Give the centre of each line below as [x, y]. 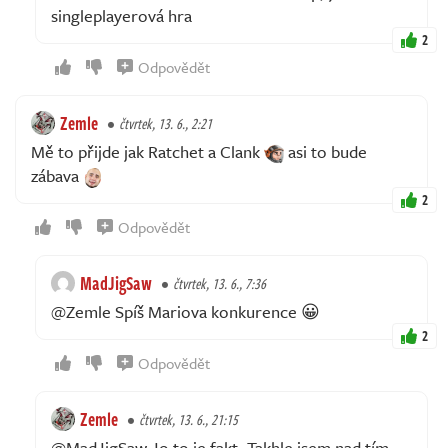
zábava [57, 175]
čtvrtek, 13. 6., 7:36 [219, 283]
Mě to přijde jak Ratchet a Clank [147, 151]
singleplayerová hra [121, 15]
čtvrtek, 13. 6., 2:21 [165, 123]
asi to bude [325, 151]
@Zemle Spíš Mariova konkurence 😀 [185, 311]
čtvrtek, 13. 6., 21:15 [188, 419]
